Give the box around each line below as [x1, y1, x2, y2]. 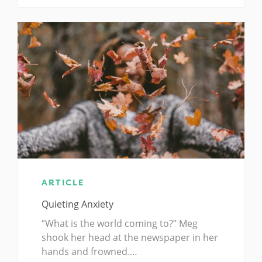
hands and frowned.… [42, 244, 137, 258]
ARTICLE [42, 177, 84, 188]
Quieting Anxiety [42, 197, 113, 211]
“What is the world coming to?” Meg [42, 216, 198, 230]
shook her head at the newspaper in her [42, 230, 218, 244]
